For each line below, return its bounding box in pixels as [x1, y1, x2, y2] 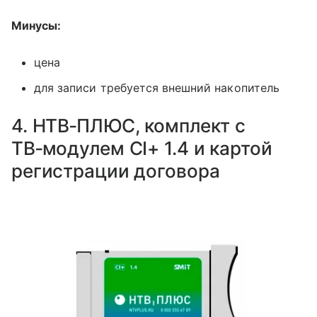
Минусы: [11, 18, 62, 33]
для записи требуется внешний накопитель [34, 80, 279, 95]
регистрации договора [11, 159, 220, 182]
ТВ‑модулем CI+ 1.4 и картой [11, 137, 272, 159]
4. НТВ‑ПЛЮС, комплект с [11, 114, 246, 137]
